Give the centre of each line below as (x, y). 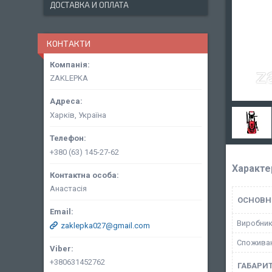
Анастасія (68, 188)
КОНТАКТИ (69, 43)
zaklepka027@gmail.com (105, 225)
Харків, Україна (78, 115)
